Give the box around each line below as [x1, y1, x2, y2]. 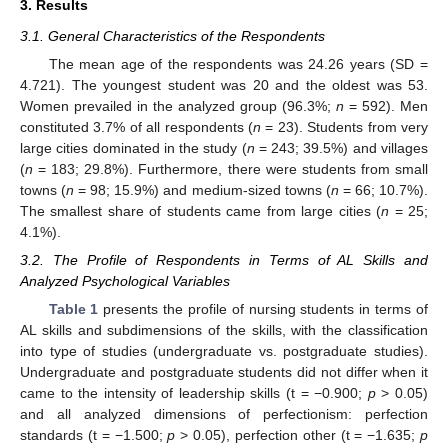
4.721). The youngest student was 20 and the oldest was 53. [20, 77, 428, 94]
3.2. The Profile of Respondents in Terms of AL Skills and [20, 252, 428, 269]
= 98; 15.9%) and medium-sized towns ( [74, 182, 331, 199]
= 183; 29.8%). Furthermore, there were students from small [33, 161, 428, 178]
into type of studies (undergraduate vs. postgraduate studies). [20, 343, 428, 360]
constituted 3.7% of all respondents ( [20, 119, 253, 136]
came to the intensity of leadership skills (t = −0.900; [20, 385, 368, 402]
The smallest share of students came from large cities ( [20, 203, 382, 220]
